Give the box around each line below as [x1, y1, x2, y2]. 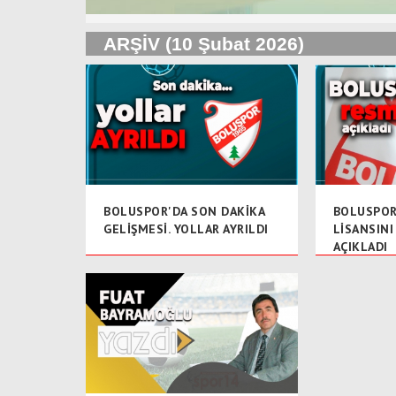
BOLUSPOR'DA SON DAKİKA [103, 202, 264, 219]
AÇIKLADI [332, 238, 388, 255]
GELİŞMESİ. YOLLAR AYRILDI [103, 220, 269, 237]
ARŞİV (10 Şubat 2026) [103, 34, 304, 55]
